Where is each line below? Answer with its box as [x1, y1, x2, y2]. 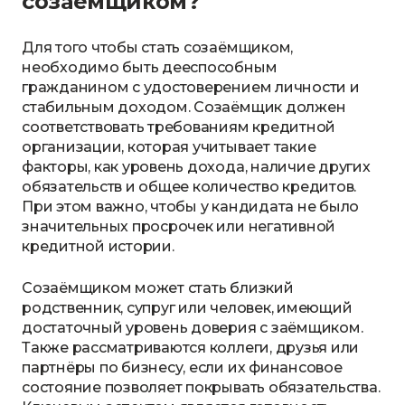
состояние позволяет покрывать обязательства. [22, 379, 381, 396]
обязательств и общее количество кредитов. [22, 178, 357, 195]
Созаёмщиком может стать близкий [22, 279, 294, 297]
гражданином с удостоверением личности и [22, 79, 360, 96]
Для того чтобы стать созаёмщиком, [22, 39, 294, 56]
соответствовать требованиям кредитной [22, 118, 336, 136]
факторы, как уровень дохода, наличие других [22, 158, 371, 175]
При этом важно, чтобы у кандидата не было [22, 198, 360, 215]
